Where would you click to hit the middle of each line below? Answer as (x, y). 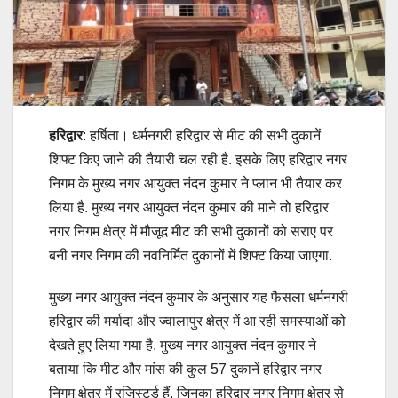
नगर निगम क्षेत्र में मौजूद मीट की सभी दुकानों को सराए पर (191, 232)
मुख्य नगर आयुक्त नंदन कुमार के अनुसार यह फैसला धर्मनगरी (199, 298)
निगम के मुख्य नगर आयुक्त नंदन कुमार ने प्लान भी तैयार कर (195, 184)
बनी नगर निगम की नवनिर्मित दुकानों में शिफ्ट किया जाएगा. (191, 256)
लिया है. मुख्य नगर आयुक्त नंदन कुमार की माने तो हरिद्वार (189, 208)
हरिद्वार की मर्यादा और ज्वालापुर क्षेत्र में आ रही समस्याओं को (197, 322)
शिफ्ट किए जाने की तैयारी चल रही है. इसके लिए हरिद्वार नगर (198, 160)
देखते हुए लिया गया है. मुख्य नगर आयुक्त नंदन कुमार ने (183, 346)
